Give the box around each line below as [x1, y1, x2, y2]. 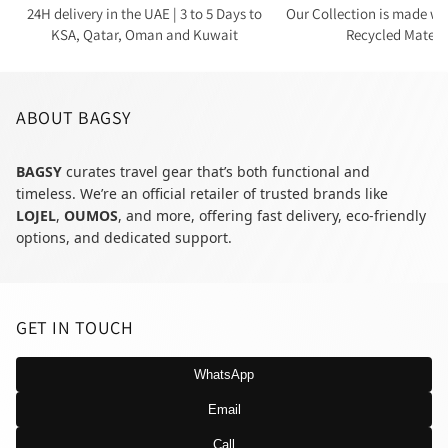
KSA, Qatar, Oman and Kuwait [51, 24, 239, 44]
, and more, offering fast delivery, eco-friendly [118, 205, 426, 225]
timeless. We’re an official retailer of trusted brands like [16, 183, 388, 203]
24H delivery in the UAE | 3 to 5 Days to [27, 3, 263, 23]
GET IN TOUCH [16, 316, 133, 340]
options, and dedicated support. [16, 227, 232, 247]
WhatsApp [194, 367, 254, 383]
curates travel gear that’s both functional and [62, 161, 370, 181]
